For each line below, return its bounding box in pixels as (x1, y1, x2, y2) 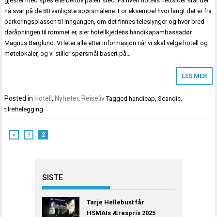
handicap (129, 95, 155, 103)
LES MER (181, 72, 207, 80)
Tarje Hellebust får (87, 198, 145, 206)
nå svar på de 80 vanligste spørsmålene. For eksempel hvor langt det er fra (4, 7, 212, 15)
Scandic (158, 95, 181, 103)
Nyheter (55, 94, 79, 103)
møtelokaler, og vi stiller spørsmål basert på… (4, 50, 131, 58)
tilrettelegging (4, 106, 44, 113)
